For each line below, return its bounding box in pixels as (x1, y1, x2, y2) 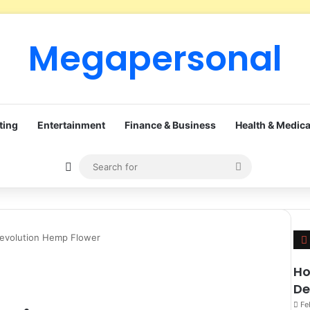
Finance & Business (125, 119, 216, 131)
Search (240, 159, 277, 172)
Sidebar (71, 159, 111, 173)
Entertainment (37, 119, 105, 131)
